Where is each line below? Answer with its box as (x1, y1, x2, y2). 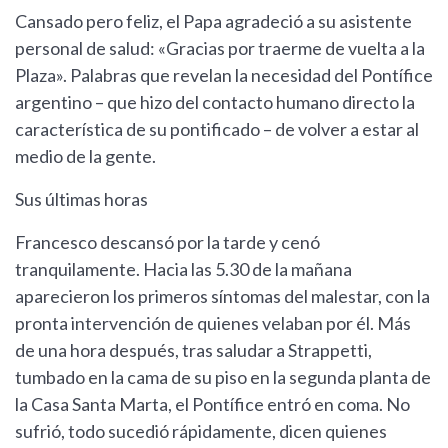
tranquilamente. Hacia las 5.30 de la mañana (15, 258, 352, 281)
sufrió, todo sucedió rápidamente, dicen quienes (15, 420, 387, 443)
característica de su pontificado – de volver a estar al (15, 118, 419, 141)
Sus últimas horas (15, 188, 148, 211)
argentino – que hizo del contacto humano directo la (15, 91, 415, 114)
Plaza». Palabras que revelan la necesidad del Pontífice (15, 64, 433, 87)
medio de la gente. (15, 145, 156, 168)
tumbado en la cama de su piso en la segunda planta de (15, 366, 431, 389)
